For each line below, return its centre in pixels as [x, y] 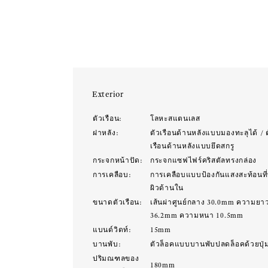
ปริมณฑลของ [116, 258]
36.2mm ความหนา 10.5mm [197, 215]
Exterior [108, 94]
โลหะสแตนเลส [175, 118]
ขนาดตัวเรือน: [118, 202]
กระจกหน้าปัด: [118, 160]
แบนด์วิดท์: [112, 230]
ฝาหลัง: [106, 133]
